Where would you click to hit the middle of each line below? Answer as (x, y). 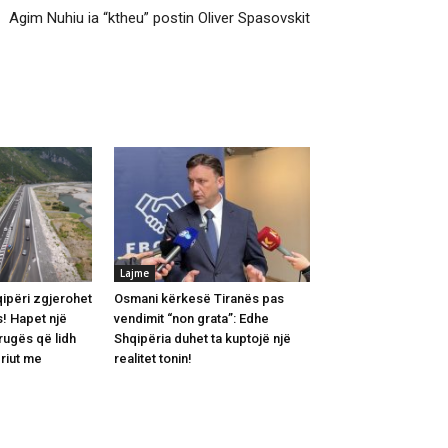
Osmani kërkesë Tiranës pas (199, 298)
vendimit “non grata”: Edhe (191, 318)
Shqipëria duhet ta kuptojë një (202, 338)
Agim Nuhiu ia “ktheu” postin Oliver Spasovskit (159, 18)
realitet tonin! (153, 358)
